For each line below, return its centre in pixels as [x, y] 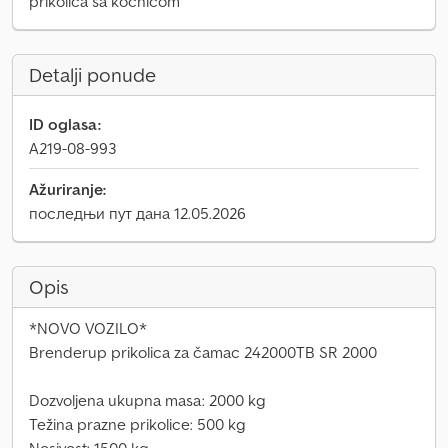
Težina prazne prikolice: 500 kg [137, 424]
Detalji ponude [92, 75]
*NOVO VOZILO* [88, 328]
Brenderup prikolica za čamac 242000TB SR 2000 [203, 352]
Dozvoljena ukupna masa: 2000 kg [147, 400]
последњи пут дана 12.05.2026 [137, 213]
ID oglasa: [65, 124]
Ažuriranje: [67, 189]
